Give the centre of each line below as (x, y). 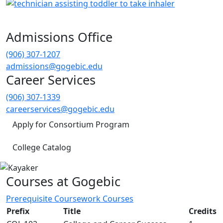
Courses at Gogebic (63, 181)
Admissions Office (59, 37)
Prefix (18, 211)
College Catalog (42, 147)
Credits (203, 211)
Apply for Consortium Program (71, 124)
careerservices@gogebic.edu (60, 109)
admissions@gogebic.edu (54, 66)
